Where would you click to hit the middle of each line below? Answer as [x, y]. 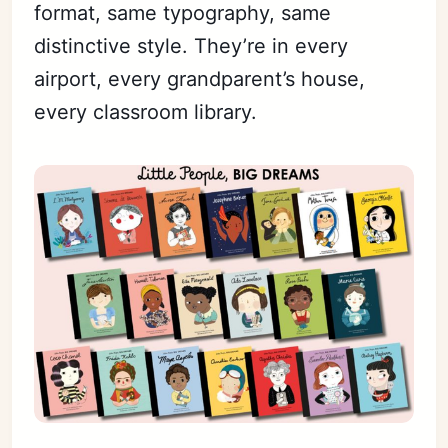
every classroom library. [146, 111]
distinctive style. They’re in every [191, 45]
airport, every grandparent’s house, [200, 78]
